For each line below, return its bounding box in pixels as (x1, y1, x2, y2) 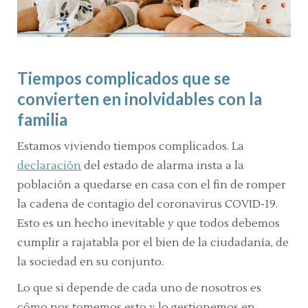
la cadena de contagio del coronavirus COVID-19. (17, 197, 278, 211)
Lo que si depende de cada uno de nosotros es (17, 280, 261, 295)
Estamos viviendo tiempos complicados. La (17, 139, 244, 153)
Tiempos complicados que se (17, 67, 230, 88)
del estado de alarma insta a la (81, 158, 244, 173)
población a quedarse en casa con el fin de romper (17, 177, 286, 192)
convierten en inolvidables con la (17, 88, 262, 109)
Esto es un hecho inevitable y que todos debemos (17, 216, 280, 230)
